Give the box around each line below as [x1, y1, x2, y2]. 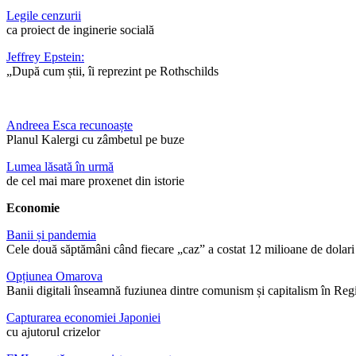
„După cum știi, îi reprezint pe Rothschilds [6, 64, 219, 79]
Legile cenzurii [6, 9, 81, 23]
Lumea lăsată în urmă [6, 160, 114, 174]
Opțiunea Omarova [6, 269, 103, 284]
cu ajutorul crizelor [6, 325, 100, 339]
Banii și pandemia [6, 228, 96, 242]
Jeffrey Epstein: [6, 50, 84, 64]
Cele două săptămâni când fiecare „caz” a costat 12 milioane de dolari [6, 242, 354, 257]
